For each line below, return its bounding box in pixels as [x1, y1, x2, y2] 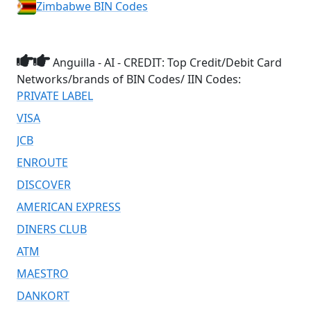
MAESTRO [17, 265, 69, 281]
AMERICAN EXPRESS [17, 199, 121, 215]
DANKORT [17, 287, 69, 303]
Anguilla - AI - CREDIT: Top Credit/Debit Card [50, 54, 282, 70]
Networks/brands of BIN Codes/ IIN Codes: [17, 71, 241, 87]
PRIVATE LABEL [17, 87, 93, 103]
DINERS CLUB [17, 221, 87, 237]
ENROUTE [17, 154, 68, 170]
